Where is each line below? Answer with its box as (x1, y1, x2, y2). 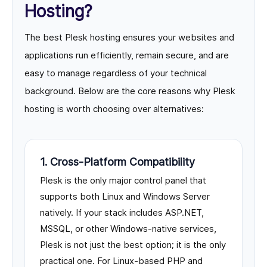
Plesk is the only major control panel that (40, 175, 206, 187)
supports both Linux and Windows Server (40, 191, 210, 203)
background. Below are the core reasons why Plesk (24, 85, 235, 97)
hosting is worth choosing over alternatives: (24, 103, 204, 115)
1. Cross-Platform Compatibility (40, 156, 195, 169)
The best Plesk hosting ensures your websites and (24, 32, 234, 44)
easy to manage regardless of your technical (24, 67, 207, 79)
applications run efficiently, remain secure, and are (24, 49, 229, 61)
